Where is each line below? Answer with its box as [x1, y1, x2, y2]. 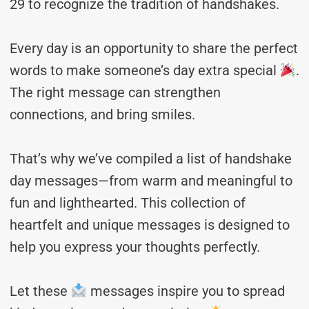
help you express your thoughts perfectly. [10, 239, 260, 255]
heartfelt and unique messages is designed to [10, 217, 290, 233]
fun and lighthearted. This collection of [10, 195, 246, 211]
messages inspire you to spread [86, 283, 285, 299]
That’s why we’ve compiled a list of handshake [10, 150, 292, 167]
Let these [10, 283, 71, 299]
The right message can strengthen [10, 84, 221, 101]
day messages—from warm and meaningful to [10, 172, 292, 189]
